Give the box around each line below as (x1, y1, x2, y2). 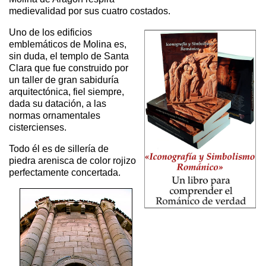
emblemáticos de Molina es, (9, 39, 126, 49)
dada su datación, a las (9, 99, 106, 109)
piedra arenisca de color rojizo (9, 156, 136, 166)
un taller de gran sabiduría (9, 75, 119, 85)
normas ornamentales (9, 110, 100, 121)
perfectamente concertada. (9, 167, 121, 178)
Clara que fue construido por (9, 63, 128, 73)
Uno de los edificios (9, 27, 92, 37)
